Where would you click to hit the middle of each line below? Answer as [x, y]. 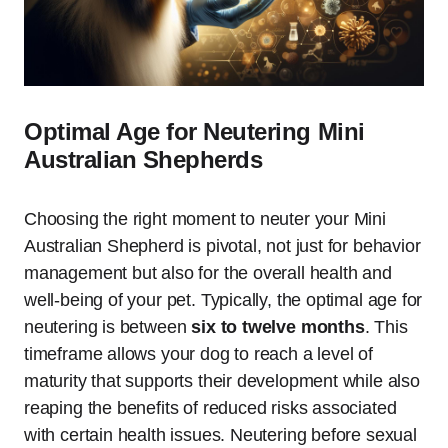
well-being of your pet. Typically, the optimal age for [223, 300]
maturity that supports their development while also [222, 381]
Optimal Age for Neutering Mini [194, 132]
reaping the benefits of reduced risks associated [210, 408]
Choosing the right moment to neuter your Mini [205, 219]
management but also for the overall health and [208, 273]
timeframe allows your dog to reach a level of [198, 354]
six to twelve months [278, 327]
